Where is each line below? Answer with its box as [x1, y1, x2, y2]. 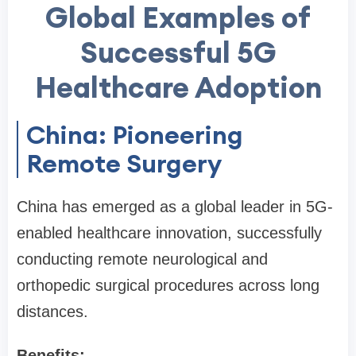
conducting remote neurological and [17, 250, 268, 268]
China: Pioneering [26, 118, 243, 151]
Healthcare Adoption [34, 69, 322, 106]
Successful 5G [79, 34, 277, 71]
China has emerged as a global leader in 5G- [17, 198, 333, 215]
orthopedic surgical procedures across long [17, 277, 319, 294]
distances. [17, 303, 88, 320]
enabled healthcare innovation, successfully [17, 224, 322, 242]
